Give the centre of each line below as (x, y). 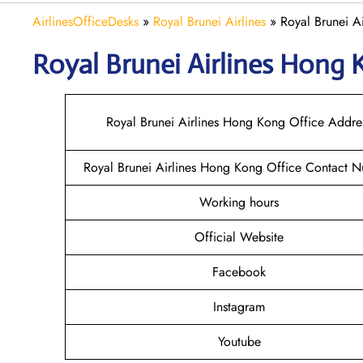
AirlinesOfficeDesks (85, 21)
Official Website (239, 237)
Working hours (239, 202)
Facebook (239, 271)
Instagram (239, 306)
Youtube (239, 341)
